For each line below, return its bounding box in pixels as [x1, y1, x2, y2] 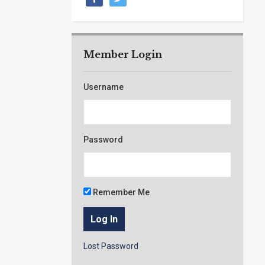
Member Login [83, 49, 163, 61]
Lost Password [83, 241, 139, 251]
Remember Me [91, 188, 150, 198]
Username [83, 82, 124, 92]
